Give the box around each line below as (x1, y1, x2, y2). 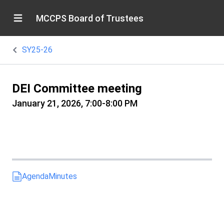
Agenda (22, 171, 48, 181)
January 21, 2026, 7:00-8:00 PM (12, 98, 137, 108)
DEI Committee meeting (12, 81, 142, 95)
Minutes (48, 171, 77, 181)
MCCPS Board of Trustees (36, 12, 143, 23)
